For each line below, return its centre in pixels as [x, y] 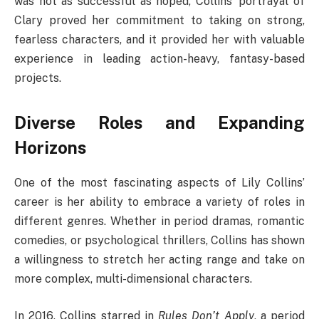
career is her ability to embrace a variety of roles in [159, 202]
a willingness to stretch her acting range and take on [159, 259]
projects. [38, 78]
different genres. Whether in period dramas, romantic [159, 221]
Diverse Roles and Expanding [159, 123]
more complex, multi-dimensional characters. [133, 278]
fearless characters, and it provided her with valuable [159, 39]
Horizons [50, 148]
